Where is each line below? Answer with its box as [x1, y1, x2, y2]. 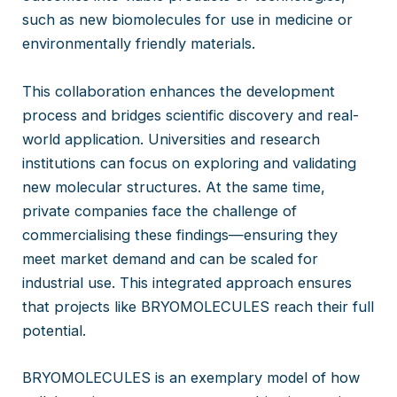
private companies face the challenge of [22, 201, 298, 220]
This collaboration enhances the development [22, 82, 336, 100]
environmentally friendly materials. [22, 35, 256, 53]
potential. [22, 321, 87, 339]
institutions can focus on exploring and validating [22, 153, 357, 172]
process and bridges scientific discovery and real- [22, 105, 360, 124]
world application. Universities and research [22, 129, 321, 148]
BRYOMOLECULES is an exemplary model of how [22, 368, 361, 386]
